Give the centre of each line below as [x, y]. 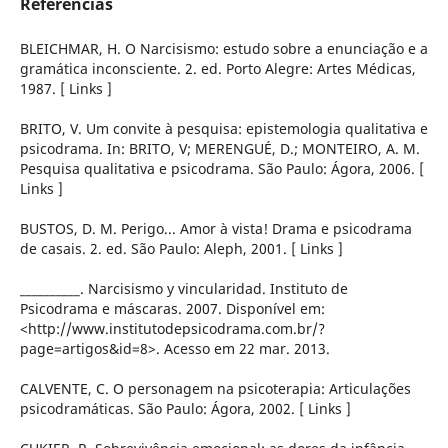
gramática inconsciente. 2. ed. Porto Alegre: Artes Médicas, [217, 69]
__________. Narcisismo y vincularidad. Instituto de [183, 289]
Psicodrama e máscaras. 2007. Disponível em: [172, 309]
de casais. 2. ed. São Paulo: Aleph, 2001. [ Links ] [181, 249]
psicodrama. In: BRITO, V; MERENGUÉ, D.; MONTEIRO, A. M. [219, 149]
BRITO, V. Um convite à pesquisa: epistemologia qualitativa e [223, 129]
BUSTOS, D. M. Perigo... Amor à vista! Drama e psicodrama [215, 229]
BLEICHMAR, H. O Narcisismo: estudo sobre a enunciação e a [223, 49]
